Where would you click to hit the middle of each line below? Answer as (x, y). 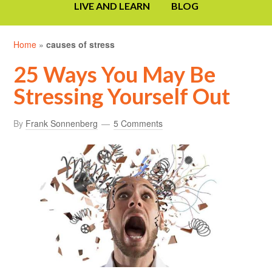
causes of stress (81, 45)
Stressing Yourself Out (122, 96)
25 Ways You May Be (115, 74)
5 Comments (138, 124)
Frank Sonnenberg (62, 124)
